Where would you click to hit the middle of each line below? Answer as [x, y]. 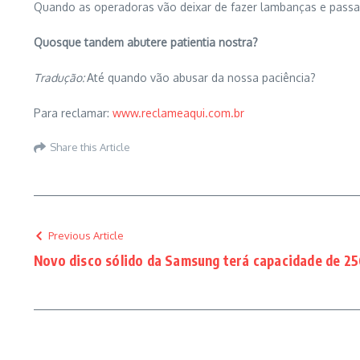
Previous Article [86, 235]
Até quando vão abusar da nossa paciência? [201, 78]
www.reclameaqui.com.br [178, 113]
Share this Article [90, 147]
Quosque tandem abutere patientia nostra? [146, 42]
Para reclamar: [73, 113]
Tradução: [60, 78]
